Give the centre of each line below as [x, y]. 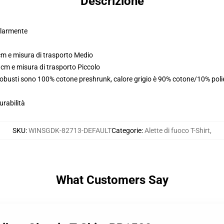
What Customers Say [112, 180]
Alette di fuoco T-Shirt [177, 130]
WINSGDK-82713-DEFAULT [70, 130]
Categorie [126, 130]
